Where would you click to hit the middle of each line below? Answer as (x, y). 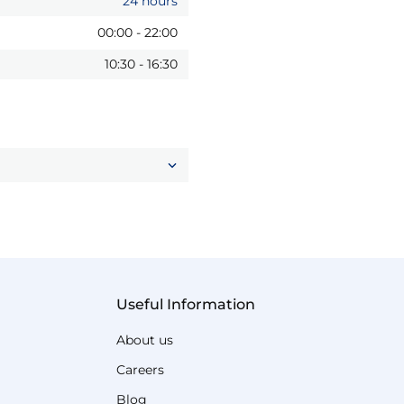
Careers (141, 370)
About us (145, 340)
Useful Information (186, 304)
